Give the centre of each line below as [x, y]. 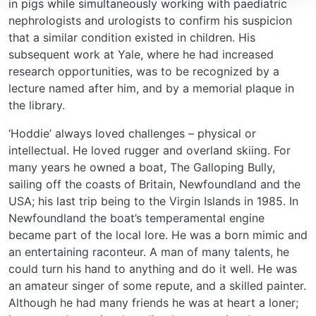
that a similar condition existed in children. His [132, 38]
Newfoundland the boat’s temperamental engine [136, 218]
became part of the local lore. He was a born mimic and [158, 235]
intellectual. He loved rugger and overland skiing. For [150, 151]
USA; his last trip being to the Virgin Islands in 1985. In [153, 201]
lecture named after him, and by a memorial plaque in [151, 89]
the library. [37, 105]
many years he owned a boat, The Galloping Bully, [142, 168]
